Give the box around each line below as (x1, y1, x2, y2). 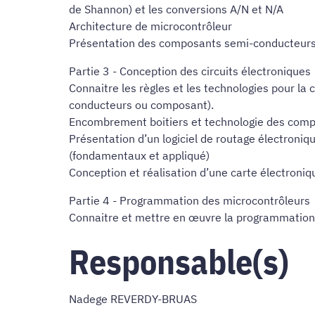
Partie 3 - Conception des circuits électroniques (69, 64, 311, 79)
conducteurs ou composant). (69, 98, 214, 112)
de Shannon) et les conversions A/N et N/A (69, 2, 283, 17)
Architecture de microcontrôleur (69, 19, 232, 34)
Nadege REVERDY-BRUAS (69, 292, 197, 307)
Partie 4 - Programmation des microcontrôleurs (69, 193, 310, 208)
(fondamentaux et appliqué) (69, 148, 210, 163)
